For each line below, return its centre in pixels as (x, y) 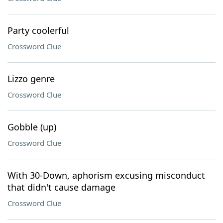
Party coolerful (38, 30)
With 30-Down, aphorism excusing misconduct (106, 175)
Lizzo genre (31, 79)
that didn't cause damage (61, 187)
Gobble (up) (32, 127)
